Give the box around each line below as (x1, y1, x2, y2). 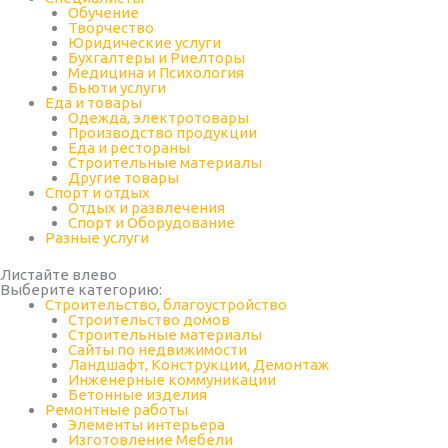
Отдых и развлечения (67, 198, 225, 216)
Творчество (67, 18, 154, 36)
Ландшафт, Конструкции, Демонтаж (67, 356, 329, 373)
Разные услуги (45, 228, 149, 246)
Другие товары (67, 168, 179, 186)
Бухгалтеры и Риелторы (67, 48, 245, 66)
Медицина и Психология (67, 63, 244, 81)
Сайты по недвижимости (67, 341, 247, 358)
